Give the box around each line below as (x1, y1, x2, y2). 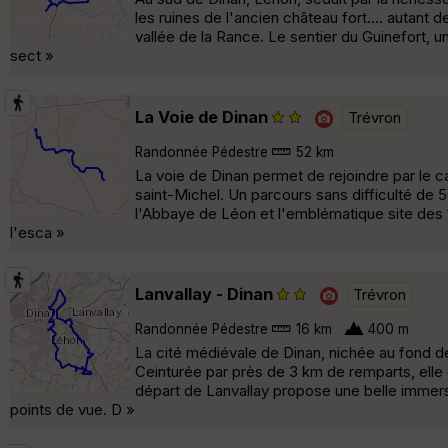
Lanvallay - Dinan (135, 283, 273, 304)
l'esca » (10, 222, 65, 242)
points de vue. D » (10, 399, 135, 419)
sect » (10, 45, 54, 65)
